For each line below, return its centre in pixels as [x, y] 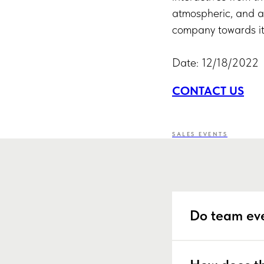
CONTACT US [208, 91]
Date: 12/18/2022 [215, 62]
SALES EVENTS [200, 134]
